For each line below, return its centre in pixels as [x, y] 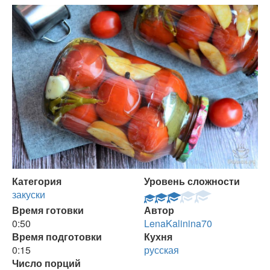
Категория [37, 181]
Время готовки [48, 210]
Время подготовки [57, 237]
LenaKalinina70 [178, 223]
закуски [29, 194]
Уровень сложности [192, 181]
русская [162, 250]
